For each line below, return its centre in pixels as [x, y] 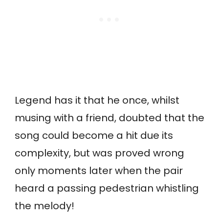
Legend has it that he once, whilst [97, 100]
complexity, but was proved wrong [99, 153]
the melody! [44, 206]
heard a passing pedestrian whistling [107, 188]
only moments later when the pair [99, 171]
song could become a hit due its [94, 136]
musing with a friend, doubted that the [109, 118]
